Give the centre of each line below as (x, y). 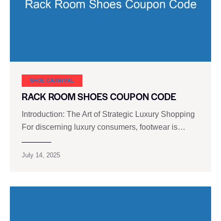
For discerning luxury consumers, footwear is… (104, 127)
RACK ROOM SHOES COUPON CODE (99, 96)
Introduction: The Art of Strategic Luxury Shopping (108, 114)
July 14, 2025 (41, 155)
